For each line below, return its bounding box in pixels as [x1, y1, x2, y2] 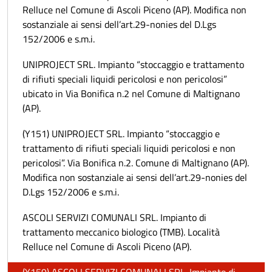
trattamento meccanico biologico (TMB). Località [22, 225, 220, 239]
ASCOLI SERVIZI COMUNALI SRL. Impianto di [22, 210, 206, 225]
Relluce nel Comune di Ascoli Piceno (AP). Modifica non [22, 2, 246, 17]
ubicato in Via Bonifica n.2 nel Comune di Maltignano [22, 86, 240, 101]
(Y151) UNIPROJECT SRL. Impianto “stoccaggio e [22, 126, 220, 141]
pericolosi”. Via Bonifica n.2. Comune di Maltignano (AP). [22, 155, 249, 170]
